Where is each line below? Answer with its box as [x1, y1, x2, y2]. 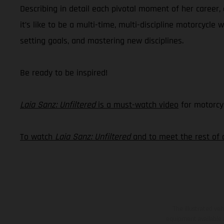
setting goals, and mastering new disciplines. [20, 34, 183, 46]
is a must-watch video [95, 98, 178, 110]
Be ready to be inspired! [20, 66, 107, 78]
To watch [20, 130, 55, 142]
